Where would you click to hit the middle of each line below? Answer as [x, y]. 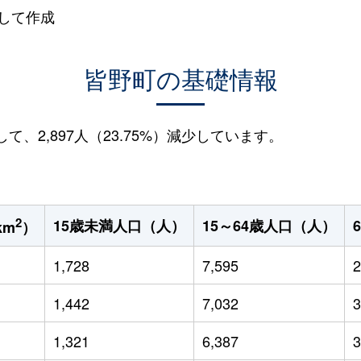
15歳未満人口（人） [119, 225]
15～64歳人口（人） [269, 225]
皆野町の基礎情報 [180, 79]
